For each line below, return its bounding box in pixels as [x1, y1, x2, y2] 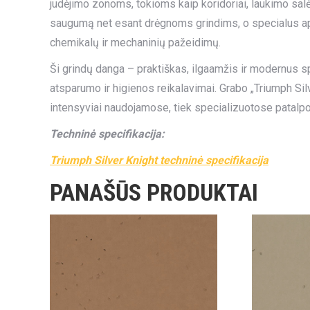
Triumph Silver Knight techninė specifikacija [50, 154, 268, 167]
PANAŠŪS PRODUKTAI [50, 179, 258, 206]
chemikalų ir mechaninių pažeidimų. [50, 36, 221, 49]
